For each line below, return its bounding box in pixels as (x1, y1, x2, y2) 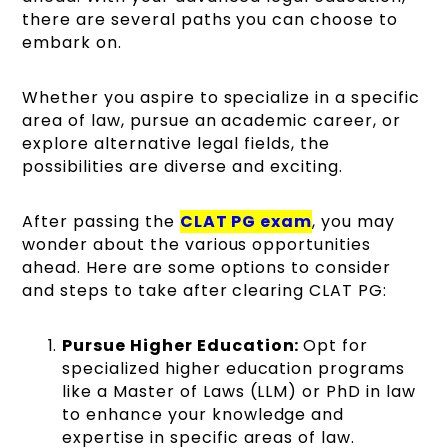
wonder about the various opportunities (22, 233, 371, 257)
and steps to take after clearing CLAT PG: (22, 279, 387, 303)
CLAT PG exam (179, 210, 313, 234)
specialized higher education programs (62, 357, 405, 381)
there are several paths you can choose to (22, 8, 398, 32)
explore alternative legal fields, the (22, 132, 330, 156)
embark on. (22, 31, 122, 55)
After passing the (22, 210, 180, 234)
